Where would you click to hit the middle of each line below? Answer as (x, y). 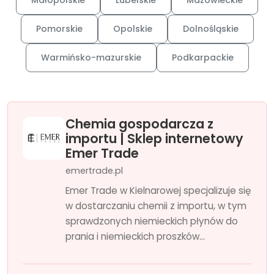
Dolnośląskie (210, 29)
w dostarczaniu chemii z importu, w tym (156, 206)
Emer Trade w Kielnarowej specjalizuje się (158, 191)
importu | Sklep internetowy (154, 139)
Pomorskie (59, 29)
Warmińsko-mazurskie (91, 57)
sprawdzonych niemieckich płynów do (152, 221)
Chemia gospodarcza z (139, 124)
